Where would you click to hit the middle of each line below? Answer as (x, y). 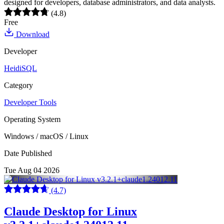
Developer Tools (30, 102)
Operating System (32, 119)
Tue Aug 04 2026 (32, 170)
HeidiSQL (20, 68)
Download (32, 34)
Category (18, 85)
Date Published (28, 153)
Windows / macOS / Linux (46, 136)
